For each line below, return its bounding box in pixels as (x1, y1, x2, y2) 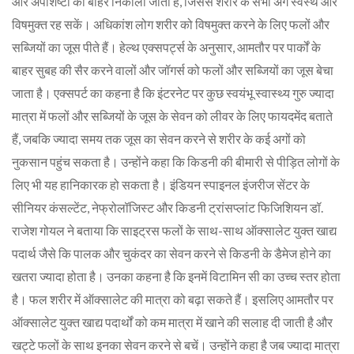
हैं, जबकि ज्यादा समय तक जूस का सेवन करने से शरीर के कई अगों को (12, 130, 306, 146)
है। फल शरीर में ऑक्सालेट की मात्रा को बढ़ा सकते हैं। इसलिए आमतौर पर (12, 291, 333, 307)
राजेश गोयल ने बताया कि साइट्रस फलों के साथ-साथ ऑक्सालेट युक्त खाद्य (12, 222, 337, 238)
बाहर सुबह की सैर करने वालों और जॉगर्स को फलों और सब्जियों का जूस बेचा (12, 62, 333, 77)
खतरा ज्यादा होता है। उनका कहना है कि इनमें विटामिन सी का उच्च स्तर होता (12, 268, 341, 284)
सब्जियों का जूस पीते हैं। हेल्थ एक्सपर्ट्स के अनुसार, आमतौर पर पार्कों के (12, 39, 321, 55)
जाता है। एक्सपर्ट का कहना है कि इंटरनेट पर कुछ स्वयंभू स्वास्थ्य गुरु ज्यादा (12, 85, 334, 100)
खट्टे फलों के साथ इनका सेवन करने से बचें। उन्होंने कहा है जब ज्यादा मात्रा (12, 337, 340, 352)
